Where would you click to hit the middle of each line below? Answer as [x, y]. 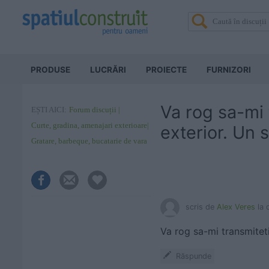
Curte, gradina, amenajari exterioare [89, 125]
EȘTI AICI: [49, 110]
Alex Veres [236, 207]
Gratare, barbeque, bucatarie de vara [89, 141]
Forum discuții [93, 110]
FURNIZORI [229, 70]
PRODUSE [50, 70]
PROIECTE [166, 70]
